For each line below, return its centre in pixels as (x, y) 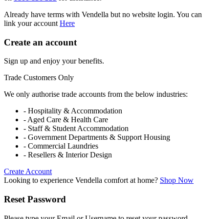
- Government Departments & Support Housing (97, 137)
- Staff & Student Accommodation (76, 129)
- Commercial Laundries (61, 146)
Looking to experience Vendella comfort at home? (82, 180)
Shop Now (177, 180)
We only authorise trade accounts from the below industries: (96, 94)
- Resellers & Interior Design (68, 155)
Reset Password (35, 199)
